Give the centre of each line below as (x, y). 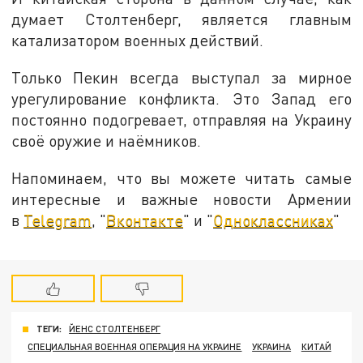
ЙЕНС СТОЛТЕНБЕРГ (115, 329)
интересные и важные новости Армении (181, 199)
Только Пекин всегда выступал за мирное (181, 78)
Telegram (58, 220)
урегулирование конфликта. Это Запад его (181, 99)
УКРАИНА (272, 347)
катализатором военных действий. (138, 41)
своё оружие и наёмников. (107, 141)
